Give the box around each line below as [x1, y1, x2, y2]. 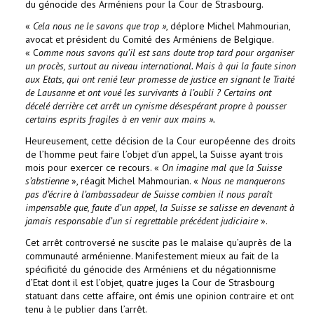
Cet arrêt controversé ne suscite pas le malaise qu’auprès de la [25, 236, 292, 249]
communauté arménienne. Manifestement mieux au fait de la [25, 250, 279, 262]
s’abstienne [25, 175, 69, 187]
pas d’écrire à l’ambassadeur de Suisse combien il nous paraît [25, 188, 272, 200]
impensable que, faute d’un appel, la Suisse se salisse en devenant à [25, 201, 294, 214]
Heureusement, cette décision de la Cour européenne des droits [25, 135, 296, 147]
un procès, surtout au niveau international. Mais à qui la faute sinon [25, 60, 296, 72]
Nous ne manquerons [201, 175, 285, 187]
